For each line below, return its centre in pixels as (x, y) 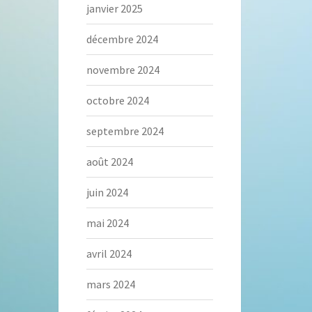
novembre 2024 (123, 70)
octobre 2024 (117, 101)
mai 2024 (107, 223)
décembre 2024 (122, 39)
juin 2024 (107, 193)
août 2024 (109, 162)
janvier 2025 (114, 9)
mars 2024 (110, 284)
